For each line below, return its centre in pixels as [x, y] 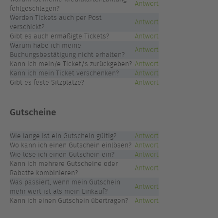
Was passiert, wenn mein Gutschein [65, 182]
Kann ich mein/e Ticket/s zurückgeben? [71, 64]
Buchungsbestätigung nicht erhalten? [67, 55]
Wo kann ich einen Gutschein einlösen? [71, 145]
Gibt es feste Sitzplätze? [47, 82]
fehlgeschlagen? [35, 9]
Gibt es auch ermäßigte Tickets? [59, 36]
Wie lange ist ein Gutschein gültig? [63, 136]
